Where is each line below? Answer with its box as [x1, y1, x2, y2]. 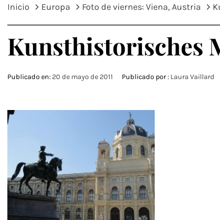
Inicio [7, 1, 29, 12]
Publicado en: [7, 73, 52, 81]
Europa [41, 1, 70, 12]
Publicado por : [120, 73, 170, 81]
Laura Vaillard [170, 73, 215, 81]
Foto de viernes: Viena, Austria [82, 1, 201, 12]
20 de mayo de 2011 [52, 73, 113, 81]
